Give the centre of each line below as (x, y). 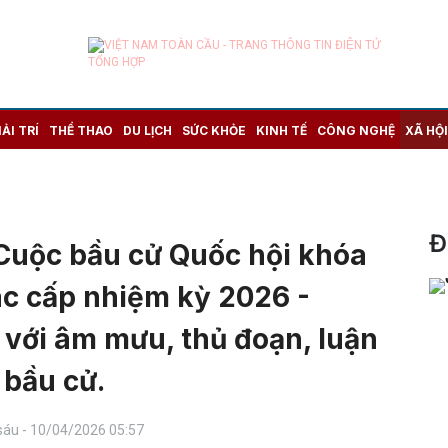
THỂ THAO (81, 130)
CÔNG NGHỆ (356, 130)
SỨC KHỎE (214, 130)
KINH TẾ (281, 130)
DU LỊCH (147, 130)
